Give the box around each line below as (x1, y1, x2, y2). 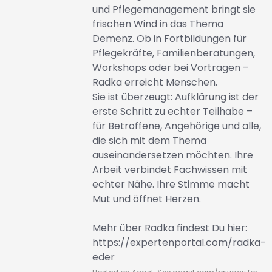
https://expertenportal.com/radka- (92, 236, 266, 250)
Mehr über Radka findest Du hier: (92, 221, 247, 235)
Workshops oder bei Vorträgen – (92, 61, 249, 75)
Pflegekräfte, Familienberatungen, (92, 46, 255, 60)
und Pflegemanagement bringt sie (92, 2, 256, 16)
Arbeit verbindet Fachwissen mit (92, 163, 247, 177)
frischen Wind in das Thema (92, 17, 223, 31)
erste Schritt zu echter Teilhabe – (92, 104, 253, 118)
